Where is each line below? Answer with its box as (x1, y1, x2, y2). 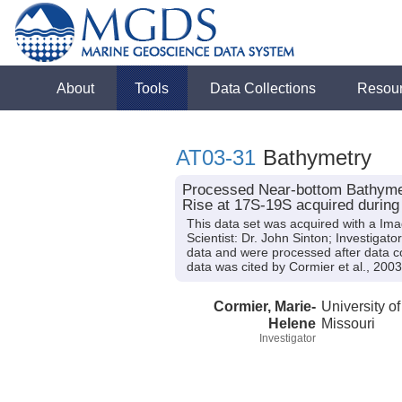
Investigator (259, 331, 316, 345)
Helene (268, 314, 316, 331)
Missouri (321, 314, 376, 331)
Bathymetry (256, 145, 371, 170)
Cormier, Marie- (214, 297, 316, 314)
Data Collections (210, 80, 317, 96)
